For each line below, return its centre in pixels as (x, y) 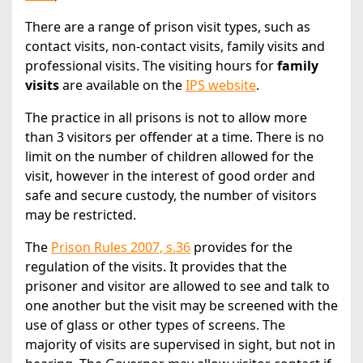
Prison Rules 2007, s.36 (121, 248)
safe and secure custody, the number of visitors (171, 196)
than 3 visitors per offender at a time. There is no (175, 137)
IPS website (221, 85)
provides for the (241, 248)
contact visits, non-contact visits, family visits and (175, 47)
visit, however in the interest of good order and (170, 176)
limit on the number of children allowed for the (169, 157)
